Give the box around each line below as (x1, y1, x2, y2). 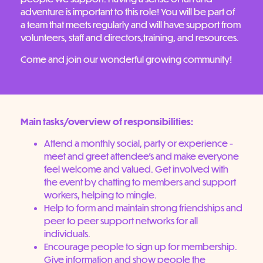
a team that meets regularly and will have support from (21, 19, 241, 31)
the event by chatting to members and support (44, 176, 236, 187)
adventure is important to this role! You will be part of (21, 6, 235, 18)
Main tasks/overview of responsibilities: (21, 116, 193, 127)
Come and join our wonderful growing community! (21, 53, 232, 65)
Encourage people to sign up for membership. (44, 240, 237, 252)
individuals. (44, 227, 90, 239)
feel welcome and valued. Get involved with (44, 163, 228, 174)
